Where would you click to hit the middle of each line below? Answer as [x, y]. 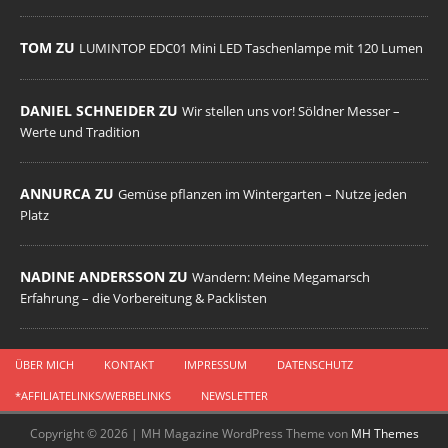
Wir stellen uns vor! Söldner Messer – [291, 111]
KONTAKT [129, 364]
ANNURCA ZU [69, 193]
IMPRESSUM [215, 364]
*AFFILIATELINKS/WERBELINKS [93, 395]
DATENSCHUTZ [315, 364]
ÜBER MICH [44, 364]
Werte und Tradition [80, 132]
